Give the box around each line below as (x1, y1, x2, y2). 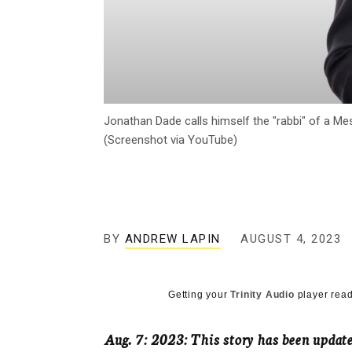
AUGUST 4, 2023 (240, 232, 341, 247)
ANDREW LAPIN (124, 232, 221, 247)
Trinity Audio (230, 289, 295, 301)
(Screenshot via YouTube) (104, 133, 237, 148)
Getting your (168, 289, 231, 301)
